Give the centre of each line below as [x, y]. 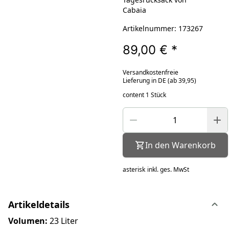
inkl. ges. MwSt [168, 169]
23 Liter [63, 221]
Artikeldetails [39, 204]
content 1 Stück [144, 95]
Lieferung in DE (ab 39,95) [159, 80]
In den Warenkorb [180, 145]
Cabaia [134, 10]
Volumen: [28, 221]
